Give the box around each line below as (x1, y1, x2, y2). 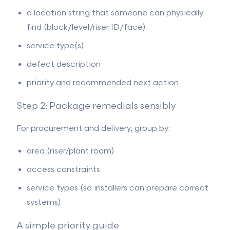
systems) (27, 198, 61, 207)
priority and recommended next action (27, 78, 179, 88)
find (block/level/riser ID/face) (27, 23, 145, 32)
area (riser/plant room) (27, 146, 114, 156)
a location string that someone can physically (27, 8, 203, 18)
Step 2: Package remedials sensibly (16, 101, 176, 111)
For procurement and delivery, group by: (16, 124, 170, 133)
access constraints (27, 165, 100, 175)
